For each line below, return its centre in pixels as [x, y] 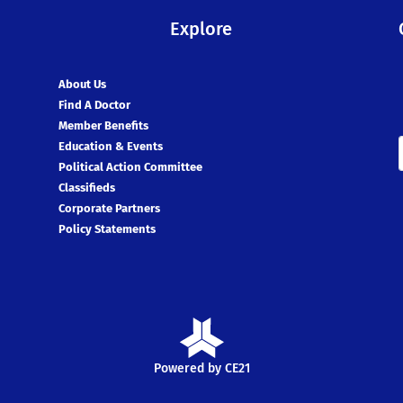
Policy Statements [107, 228]
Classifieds [86, 187]
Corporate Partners [109, 208]
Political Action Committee [130, 166]
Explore [201, 29]
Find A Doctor [94, 104]
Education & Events [110, 146]
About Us [82, 84]
